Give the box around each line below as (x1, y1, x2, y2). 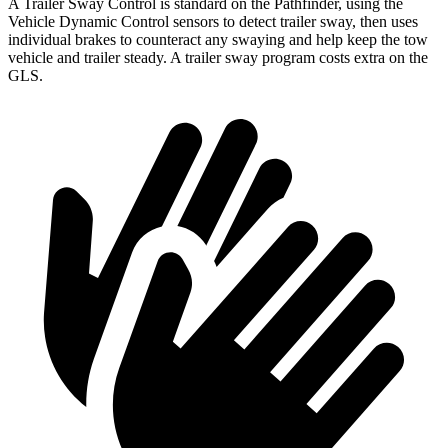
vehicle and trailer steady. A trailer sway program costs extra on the (8, 49, 428, 67)
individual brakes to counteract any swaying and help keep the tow (8, 31, 428, 49)
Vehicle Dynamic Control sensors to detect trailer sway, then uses (8, 13, 418, 31)
